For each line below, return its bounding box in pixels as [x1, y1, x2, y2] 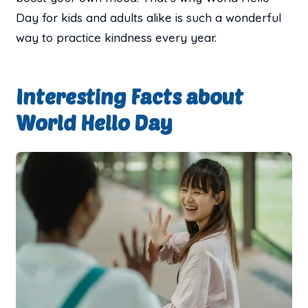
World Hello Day [16, 109, 173, 135]
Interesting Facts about [16, 83, 244, 109]
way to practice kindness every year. [16, 30, 217, 45]
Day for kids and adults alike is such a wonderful [16, 10, 282, 25]
